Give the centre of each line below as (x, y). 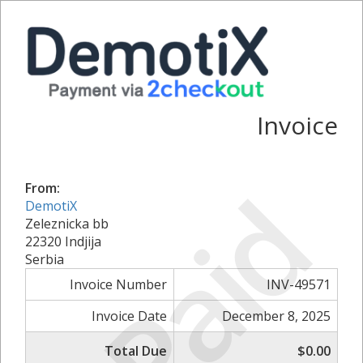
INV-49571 (299, 284)
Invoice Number (118, 284)
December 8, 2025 (276, 316)
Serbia (45, 259)
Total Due (136, 350)
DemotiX (51, 205)
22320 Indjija (63, 241)
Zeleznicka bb (67, 223)
